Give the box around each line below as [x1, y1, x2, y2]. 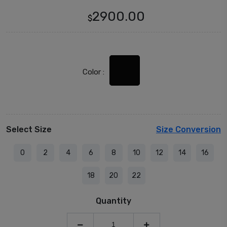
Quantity [96, 196, 131, 206]
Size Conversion [156, 125, 221, 135]
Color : [82, 67, 104, 77]
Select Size [6, 125, 52, 135]
